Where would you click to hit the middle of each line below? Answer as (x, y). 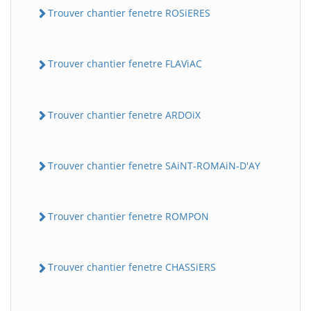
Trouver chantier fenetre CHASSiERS (132, 267)
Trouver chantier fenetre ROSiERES (129, 13)
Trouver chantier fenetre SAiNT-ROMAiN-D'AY (154, 165)
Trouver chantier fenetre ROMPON (128, 217)
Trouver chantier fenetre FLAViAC (125, 64)
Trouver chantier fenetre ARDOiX (124, 115)
